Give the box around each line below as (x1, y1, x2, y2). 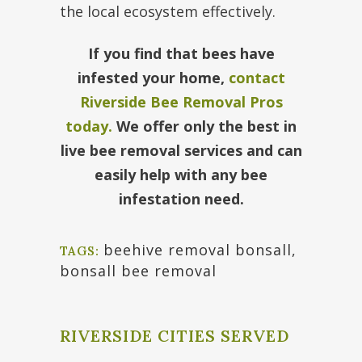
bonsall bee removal (60, 261, 217, 281)
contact (228, 68, 285, 88)
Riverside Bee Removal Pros (79, 92, 283, 112)
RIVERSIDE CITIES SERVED (60, 326, 289, 347)
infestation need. (118, 189, 244, 209)
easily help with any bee (95, 165, 267, 185)
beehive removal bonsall (103, 240, 292, 260)
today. (65, 116, 112, 137)
